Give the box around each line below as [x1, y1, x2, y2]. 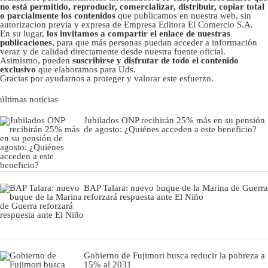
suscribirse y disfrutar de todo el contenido [72, 55, 239, 65]
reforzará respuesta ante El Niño [84, 191, 203, 202]
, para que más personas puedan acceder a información [52, 37, 257, 47]
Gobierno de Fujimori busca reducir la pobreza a [84, 250, 265, 260]
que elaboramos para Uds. [36, 64, 136, 74]
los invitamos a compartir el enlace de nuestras [47, 28, 230, 38]
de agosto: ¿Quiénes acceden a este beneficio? [84, 124, 257, 134]
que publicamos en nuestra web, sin [118, 10, 251, 20]
